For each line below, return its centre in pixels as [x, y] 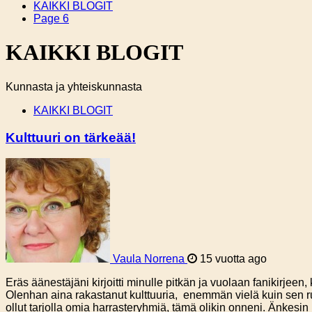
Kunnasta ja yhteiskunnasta [74, 86]
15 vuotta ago [232, 259]
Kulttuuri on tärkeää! [71, 137]
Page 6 [51, 18]
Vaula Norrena [149, 259]
